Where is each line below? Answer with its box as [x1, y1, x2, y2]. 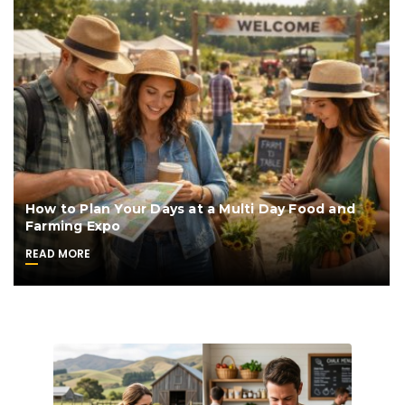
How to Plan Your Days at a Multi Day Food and [25, 200, 356, 217]
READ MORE [25, 245, 90, 261]
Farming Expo [25, 217, 121, 234]
